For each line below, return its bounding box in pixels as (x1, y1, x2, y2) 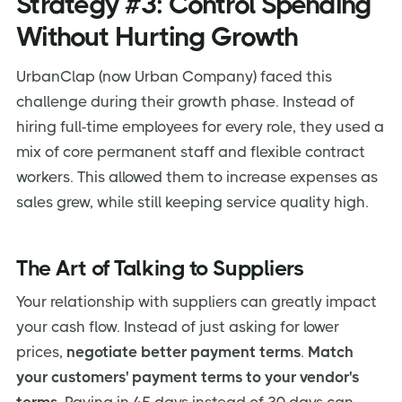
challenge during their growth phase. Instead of (16, 92, 354, 110)
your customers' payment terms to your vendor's (16, 367, 359, 386)
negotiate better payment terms (66, 342, 301, 361)
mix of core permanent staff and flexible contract (16, 142, 365, 161)
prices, (16, 342, 66, 361)
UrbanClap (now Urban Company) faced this (16, 66, 332, 85)
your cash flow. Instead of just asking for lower (16, 317, 339, 336)
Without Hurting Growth (16, 21, 299, 52)
